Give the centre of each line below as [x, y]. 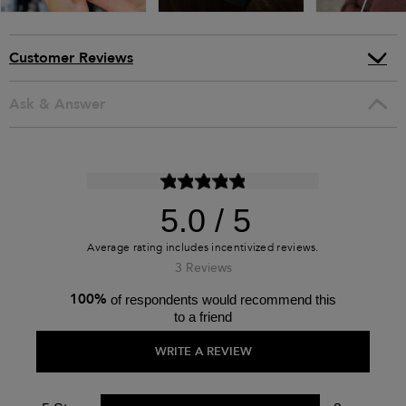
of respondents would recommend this [223, 299]
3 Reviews [203, 268]
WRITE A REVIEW [203, 351]
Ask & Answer [57, 104]
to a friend [203, 316]
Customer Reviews [71, 58]
